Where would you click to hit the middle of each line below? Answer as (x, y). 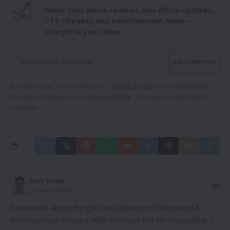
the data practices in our (49, 97)
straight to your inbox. (84, 31)
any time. (24, 107)
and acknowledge (182, 86)
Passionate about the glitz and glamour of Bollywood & (105, 207)
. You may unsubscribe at (169, 97)
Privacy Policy (109, 97)
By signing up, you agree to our (60, 86)
